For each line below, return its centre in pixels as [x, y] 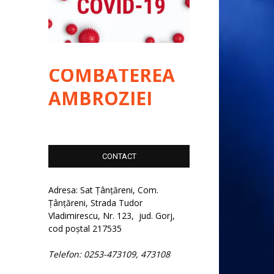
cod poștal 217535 [85, 228]
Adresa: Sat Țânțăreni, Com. [103, 190]
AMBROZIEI [100, 98]
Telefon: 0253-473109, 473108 [109, 254]
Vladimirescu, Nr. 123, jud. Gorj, [112, 215]
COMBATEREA [112, 75]
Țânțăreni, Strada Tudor [95, 202]
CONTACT [119, 156]
